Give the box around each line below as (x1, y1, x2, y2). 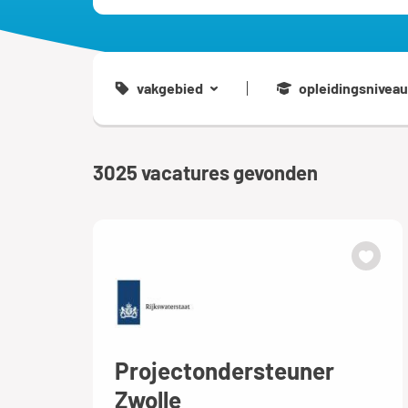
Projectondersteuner (115, 355, 334, 384)
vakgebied (137, 79, 203, 97)
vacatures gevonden (141, 160, 318, 184)
